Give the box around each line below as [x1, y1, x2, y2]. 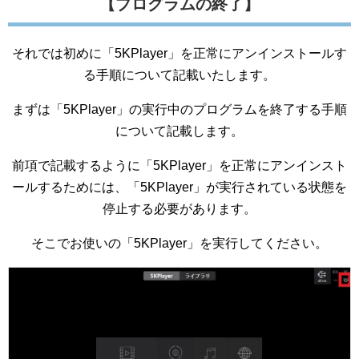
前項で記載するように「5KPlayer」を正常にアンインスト [12, 158, 347, 172]
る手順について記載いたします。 [83, 67, 276, 82]
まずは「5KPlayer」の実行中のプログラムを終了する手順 [12, 102, 347, 116]
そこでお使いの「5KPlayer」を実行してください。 [31, 236, 328, 250]
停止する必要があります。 [103, 201, 256, 216]
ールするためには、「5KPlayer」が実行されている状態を [12, 179, 347, 194]
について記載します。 [115, 123, 244, 138]
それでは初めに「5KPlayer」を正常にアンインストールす [12, 46, 347, 60]
